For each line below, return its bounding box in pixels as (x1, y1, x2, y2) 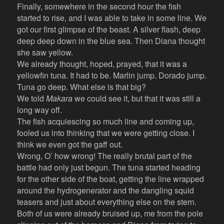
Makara (46, 92, 73, 104)
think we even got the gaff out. (17, 138, 125, 150)
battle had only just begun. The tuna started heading (17, 161, 201, 173)
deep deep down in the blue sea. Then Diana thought (17, 35, 205, 47)
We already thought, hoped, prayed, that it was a (17, 58, 187, 70)
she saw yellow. (17, 46, 75, 58)
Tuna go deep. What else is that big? (17, 81, 146, 93)
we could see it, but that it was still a (72, 92, 201, 104)
